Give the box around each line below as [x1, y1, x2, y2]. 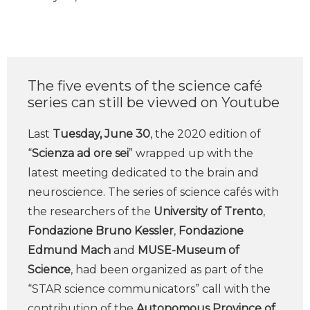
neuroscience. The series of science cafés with [28, 185, 279, 199]
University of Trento [154, 205, 263, 218]
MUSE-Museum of [138, 244, 239, 257]
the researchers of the [28, 205, 154, 218]
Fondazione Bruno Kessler [28, 224, 174, 237]
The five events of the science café [28, 77, 262, 94]
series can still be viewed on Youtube [28, 94, 280, 111]
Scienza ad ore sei [32, 147, 129, 160]
